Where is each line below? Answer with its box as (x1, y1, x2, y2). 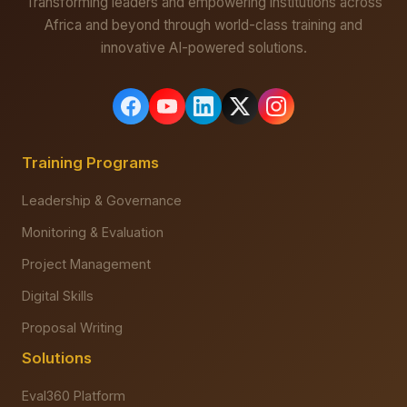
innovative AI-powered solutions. (100, 39, 307, 57)
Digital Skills (22, 288, 94, 304)
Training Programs (22, 154, 159, 173)
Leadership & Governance (22, 193, 182, 209)
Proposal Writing (22, 320, 123, 336)
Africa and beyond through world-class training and (45, 16, 362, 35)
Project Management (22, 256, 151, 273)
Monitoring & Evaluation (22, 224, 164, 241)
